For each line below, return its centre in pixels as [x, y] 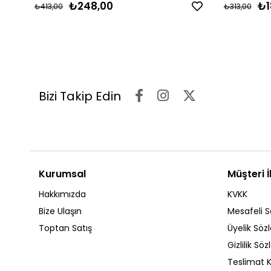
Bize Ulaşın [60, 211]
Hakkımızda [62, 194]
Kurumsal [62, 174]
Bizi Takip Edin [80, 96]
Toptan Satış [65, 228]
